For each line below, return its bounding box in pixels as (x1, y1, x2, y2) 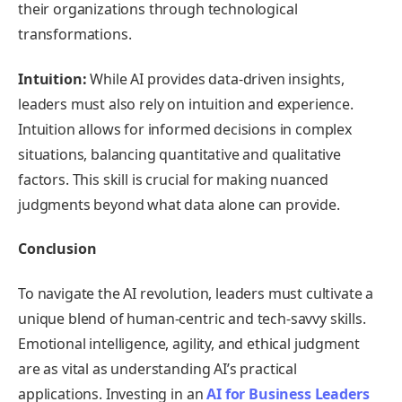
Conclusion (18, 239, 97, 259)
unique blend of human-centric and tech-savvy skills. (18, 308, 366, 328)
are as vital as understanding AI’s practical (18, 358, 297, 379)
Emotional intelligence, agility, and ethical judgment (18, 333, 360, 354)
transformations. (18, 24, 132, 45)
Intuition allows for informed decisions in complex (18, 118, 352, 139)
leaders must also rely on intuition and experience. (18, 93, 354, 114)
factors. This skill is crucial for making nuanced (18, 169, 329, 189)
